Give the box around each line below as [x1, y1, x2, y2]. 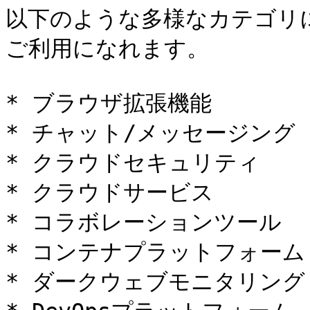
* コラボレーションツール [6, 210, 282, 235]
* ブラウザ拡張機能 [6, 91, 212, 116]
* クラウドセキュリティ [6, 150, 260, 175]
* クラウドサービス [6, 180, 214, 205]
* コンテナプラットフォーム [6, 239, 305, 264]
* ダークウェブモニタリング [6, 269, 305, 294]
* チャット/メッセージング [6, 120, 295, 145]
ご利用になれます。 [6, 36, 209, 61]
